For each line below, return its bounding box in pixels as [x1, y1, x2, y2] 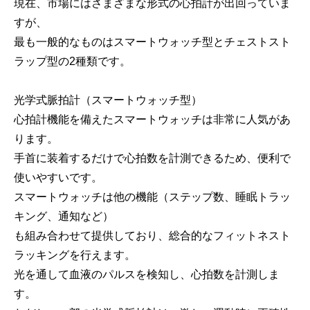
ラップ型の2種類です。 [14, 55, 131, 67]
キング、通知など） [14, 210, 113, 222]
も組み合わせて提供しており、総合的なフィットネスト [14, 230, 291, 241]
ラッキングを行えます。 [14, 249, 136, 261]
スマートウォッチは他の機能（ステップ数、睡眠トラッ [14, 191, 291, 203]
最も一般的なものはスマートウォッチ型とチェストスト [14, 36, 291, 48]
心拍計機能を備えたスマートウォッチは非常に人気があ [14, 113, 291, 125]
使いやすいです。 [14, 172, 102, 183]
